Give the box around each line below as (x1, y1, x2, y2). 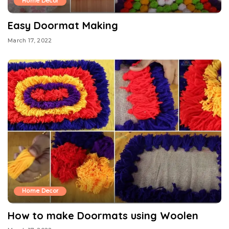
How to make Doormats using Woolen (8, 209, 198, 222)
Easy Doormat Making (8, 19, 118, 32)
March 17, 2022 (8, 36, 52, 44)
